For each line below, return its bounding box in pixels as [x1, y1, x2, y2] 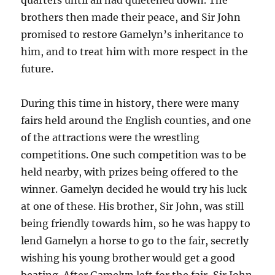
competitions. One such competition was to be [21, 148, 247, 161]
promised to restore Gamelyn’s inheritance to [21, 28, 244, 41]
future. [21, 62, 54, 75]
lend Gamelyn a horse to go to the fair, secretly [21, 234, 249, 247]
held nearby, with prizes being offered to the [21, 165, 239, 178]
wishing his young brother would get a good [21, 251, 236, 264]
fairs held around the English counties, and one [21, 114, 252, 126]
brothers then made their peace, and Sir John [21, 10, 241, 23]
